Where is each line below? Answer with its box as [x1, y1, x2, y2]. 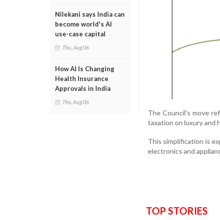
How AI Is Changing [55, 65, 114, 73]
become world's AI [55, 20, 112, 28]
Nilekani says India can [55, 10, 125, 18]
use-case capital [55, 30, 106, 38]
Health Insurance [55, 75, 109, 82]
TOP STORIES [146, 204, 208, 217]
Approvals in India [55, 84, 110, 92]
